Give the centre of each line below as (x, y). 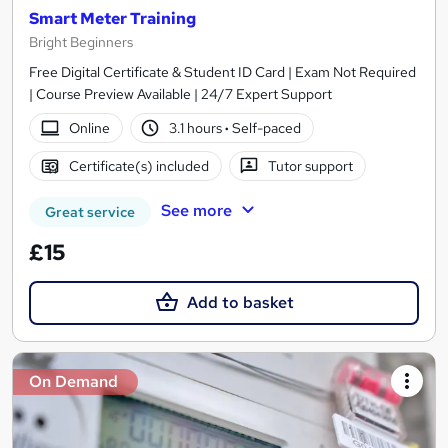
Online (89, 127)
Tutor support (311, 165)
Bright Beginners (81, 42)
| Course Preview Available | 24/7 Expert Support (180, 94)
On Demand (73, 382)
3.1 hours (197, 127)
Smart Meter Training (112, 19)
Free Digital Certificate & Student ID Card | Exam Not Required (222, 72)
